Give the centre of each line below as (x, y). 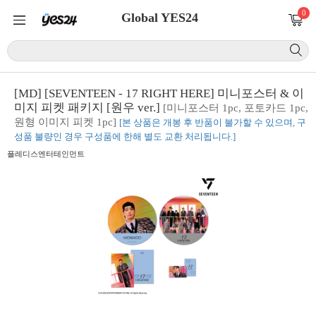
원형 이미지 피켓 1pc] (65, 122)
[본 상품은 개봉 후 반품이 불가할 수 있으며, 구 (213, 122)
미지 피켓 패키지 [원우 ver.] (89, 108)
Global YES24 (159, 18)
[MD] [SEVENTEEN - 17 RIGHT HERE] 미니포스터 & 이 (159, 93)
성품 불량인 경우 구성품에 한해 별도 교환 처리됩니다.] (125, 136)
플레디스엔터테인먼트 (46, 154)
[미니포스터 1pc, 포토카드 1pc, (236, 108)
